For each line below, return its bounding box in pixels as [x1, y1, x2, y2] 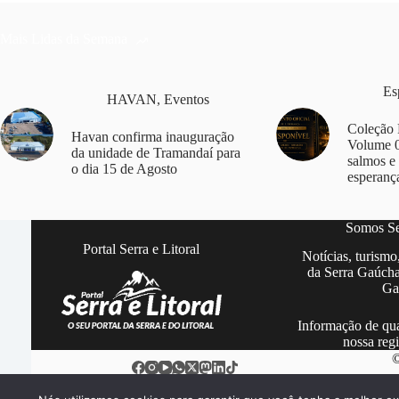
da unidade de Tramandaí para [71, 144, 240, 160]
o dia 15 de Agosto [71, 160, 177, 176]
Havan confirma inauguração [71, 128, 234, 144]
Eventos [164, 91, 209, 107]
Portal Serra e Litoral [83, 241, 200, 257]
